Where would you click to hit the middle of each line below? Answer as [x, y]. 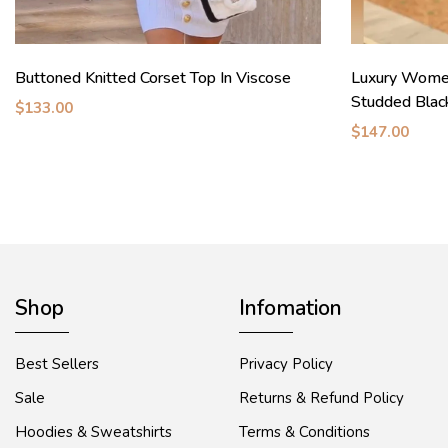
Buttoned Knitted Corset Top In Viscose [153, 78]
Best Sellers [57, 364]
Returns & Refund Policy [321, 398]
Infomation [290, 308]
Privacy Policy [286, 364]
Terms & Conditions [304, 432]
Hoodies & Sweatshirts [93, 432]
